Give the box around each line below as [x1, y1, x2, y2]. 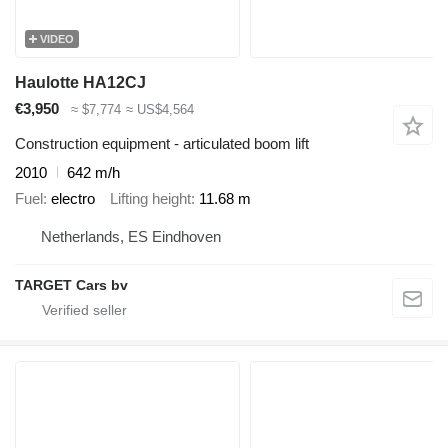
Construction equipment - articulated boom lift [15, 134, 309, 152]
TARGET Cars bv [15, 276, 128, 293]
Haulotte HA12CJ [15, 74, 146, 92]
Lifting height [110, 190, 191, 208]
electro [51, 190, 95, 208]
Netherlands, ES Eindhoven [41, 227, 221, 245]
